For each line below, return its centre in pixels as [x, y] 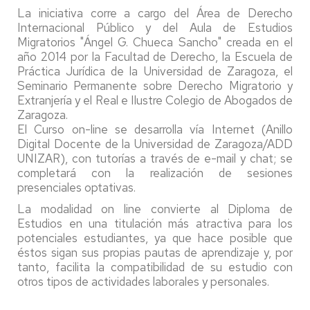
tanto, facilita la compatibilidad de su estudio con [155, 267]
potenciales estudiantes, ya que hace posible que [155, 238]
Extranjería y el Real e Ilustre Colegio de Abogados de [155, 100]
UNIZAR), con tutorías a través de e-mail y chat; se [155, 158]
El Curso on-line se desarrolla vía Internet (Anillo [155, 129]
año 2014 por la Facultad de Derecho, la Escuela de [155, 56]
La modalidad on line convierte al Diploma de [155, 209]
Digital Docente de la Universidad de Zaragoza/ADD [155, 144]
